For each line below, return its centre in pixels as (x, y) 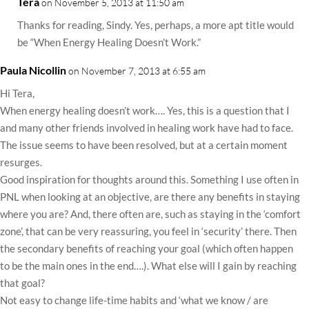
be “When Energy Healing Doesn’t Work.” (109, 42)
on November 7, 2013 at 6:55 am (137, 71)
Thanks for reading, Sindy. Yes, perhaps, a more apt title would (156, 25)
